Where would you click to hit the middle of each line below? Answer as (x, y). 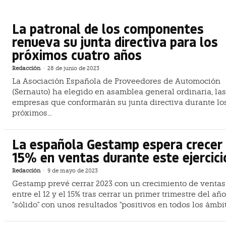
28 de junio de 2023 (73, 69)
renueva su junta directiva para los (115, 42)
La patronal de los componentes (108, 29)
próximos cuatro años (77, 55)
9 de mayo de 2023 (73, 171)
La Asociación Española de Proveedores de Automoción (116, 81)
